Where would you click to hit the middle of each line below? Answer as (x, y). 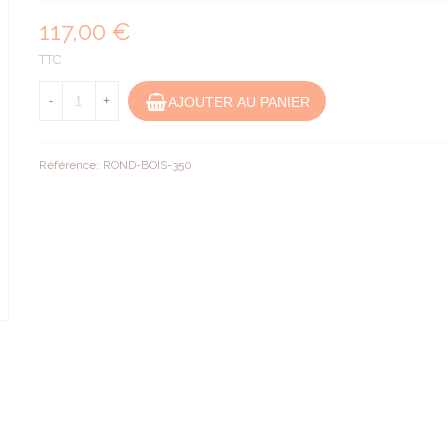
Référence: (68, 165)
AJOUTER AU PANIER (238, 101)
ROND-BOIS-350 (147, 165)
